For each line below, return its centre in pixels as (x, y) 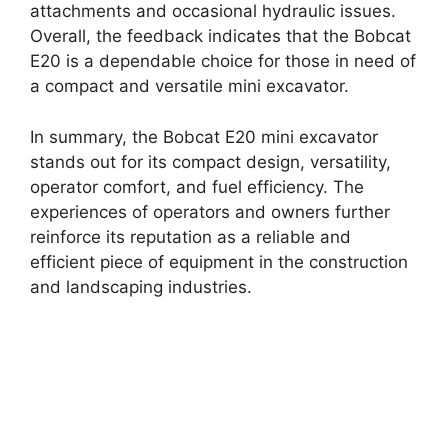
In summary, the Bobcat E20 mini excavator (204, 136)
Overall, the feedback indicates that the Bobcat (220, 36)
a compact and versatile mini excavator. (189, 86)
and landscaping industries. (141, 286)
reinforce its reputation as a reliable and (190, 236)
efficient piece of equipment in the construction (219, 261)
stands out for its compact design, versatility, (210, 161)
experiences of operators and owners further (210, 211)
